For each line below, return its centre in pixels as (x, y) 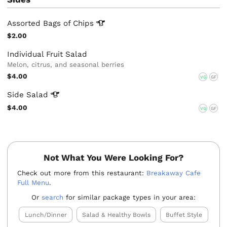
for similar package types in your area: (129, 197)
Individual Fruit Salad (47, 54)
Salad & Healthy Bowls (116, 215)
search (52, 197)
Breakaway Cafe (174, 173)
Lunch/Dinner (46, 215)
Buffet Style (184, 215)
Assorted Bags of (40, 23)
